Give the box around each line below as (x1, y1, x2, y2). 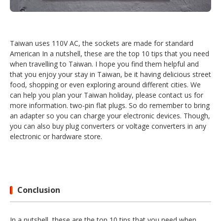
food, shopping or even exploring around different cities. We (10, 80, 201, 90)
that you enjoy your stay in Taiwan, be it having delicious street (10, 70, 211, 79)
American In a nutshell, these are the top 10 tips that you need (10, 49, 209, 59)
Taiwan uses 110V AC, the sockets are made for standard (10, 38, 193, 48)
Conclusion (17, 184, 60, 196)
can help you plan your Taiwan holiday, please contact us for (10, 90, 203, 100)
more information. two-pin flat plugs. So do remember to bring (10, 101, 210, 110)
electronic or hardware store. (10, 132, 104, 142)
